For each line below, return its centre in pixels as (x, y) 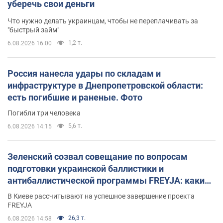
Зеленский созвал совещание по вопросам (98, 156)
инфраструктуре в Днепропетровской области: (105, 85)
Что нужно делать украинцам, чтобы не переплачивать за (103, 21)
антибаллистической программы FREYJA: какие (109, 180)
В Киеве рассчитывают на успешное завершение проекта (101, 196)
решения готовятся (48, 192)
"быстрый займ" (33, 30)
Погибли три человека (44, 113)
